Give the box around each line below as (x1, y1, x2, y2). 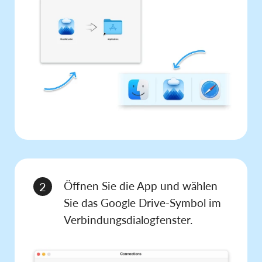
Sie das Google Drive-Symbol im (64, 196, 221, 210)
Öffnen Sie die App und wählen (64, 179, 218, 193)
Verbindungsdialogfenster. (64, 213, 192, 227)
